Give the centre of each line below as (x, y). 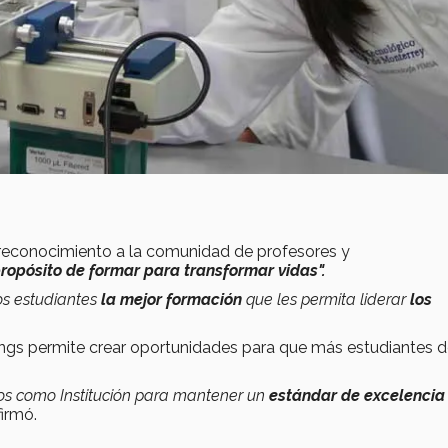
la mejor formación (171, 299)
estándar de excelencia (357, 395)
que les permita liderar (328, 299)
